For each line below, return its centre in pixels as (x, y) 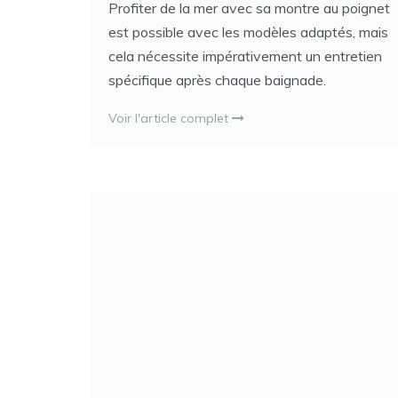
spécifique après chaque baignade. (217, 80)
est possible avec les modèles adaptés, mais (248, 32)
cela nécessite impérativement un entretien (245, 56)
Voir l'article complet (170, 119)
